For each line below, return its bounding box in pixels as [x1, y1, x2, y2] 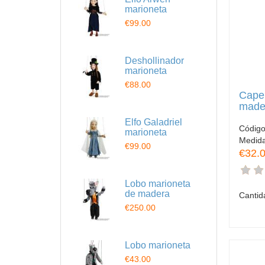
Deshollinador [125, 56, 184, 66]
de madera [125, 189, 170, 199]
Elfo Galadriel [125, 117, 182, 127]
